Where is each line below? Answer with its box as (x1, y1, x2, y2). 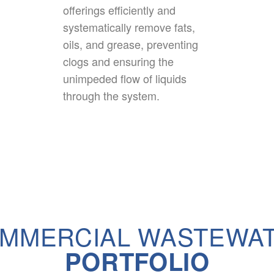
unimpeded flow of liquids (62, 70, 187, 87)
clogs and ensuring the (62, 53, 174, 70)
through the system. (62, 87, 160, 104)
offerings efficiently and (62, 2, 176, 18)
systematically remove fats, (62, 19, 195, 35)
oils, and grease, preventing (62, 36, 198, 53)
